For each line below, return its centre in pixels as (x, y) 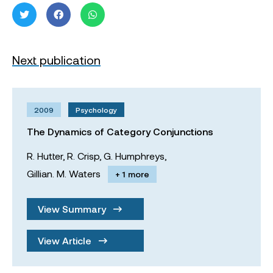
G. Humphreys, (135, 156)
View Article (66, 240)
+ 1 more (132, 174)
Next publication (56, 60)
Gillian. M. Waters (64, 173)
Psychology (96, 110)
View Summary (73, 209)
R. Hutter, (46, 156)
